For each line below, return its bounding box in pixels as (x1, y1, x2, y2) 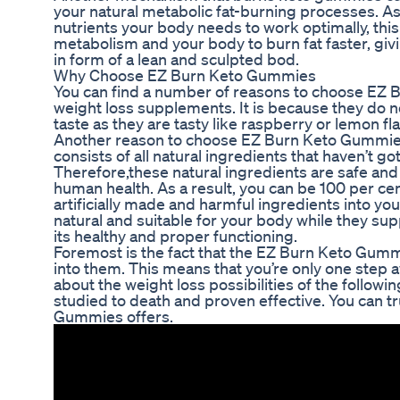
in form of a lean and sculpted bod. (54, 49, 299, 70)
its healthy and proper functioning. (54, 226, 297, 246)
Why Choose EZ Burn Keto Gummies (54, 65, 316, 86)
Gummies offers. (54, 306, 173, 327)
